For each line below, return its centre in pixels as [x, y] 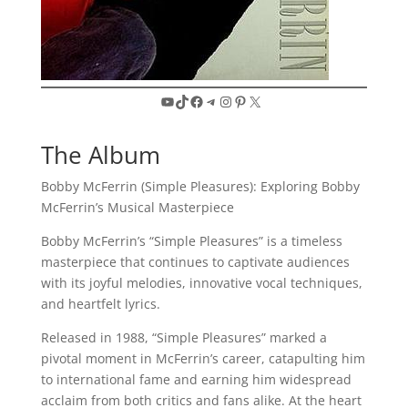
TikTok [195, 101]
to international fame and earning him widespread [196, 379]
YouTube [189, 101]
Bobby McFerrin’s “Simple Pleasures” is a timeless [191, 241]
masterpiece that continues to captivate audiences [195, 262]
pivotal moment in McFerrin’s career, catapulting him [203, 358]
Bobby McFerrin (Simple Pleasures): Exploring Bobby [200, 186]
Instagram [252, 101]
